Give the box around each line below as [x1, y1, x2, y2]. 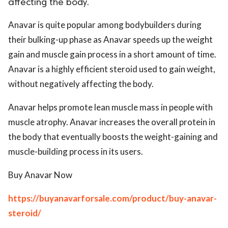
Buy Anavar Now [8, 169, 72, 180]
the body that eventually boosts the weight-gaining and [8, 131, 218, 142]
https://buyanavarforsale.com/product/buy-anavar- [8, 192, 217, 204]
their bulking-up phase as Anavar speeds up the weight [8, 34, 213, 45]
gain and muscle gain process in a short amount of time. [8, 48, 216, 60]
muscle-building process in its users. [8, 146, 143, 157]
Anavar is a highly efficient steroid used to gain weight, [8, 63, 215, 74]
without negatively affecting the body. [8, 78, 154, 89]
